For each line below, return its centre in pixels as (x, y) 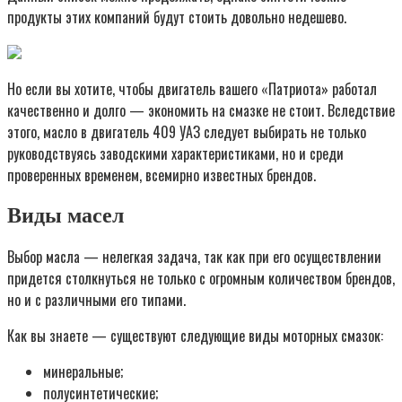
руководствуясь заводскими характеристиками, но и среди (175, 154)
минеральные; (83, 372)
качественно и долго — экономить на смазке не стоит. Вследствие (201, 111)
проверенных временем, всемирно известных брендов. (162, 175)
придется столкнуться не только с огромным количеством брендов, (201, 279)
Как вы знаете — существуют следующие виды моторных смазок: (195, 336)
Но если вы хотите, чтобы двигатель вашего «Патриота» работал (192, 89)
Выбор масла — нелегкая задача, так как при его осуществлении (194, 257)
